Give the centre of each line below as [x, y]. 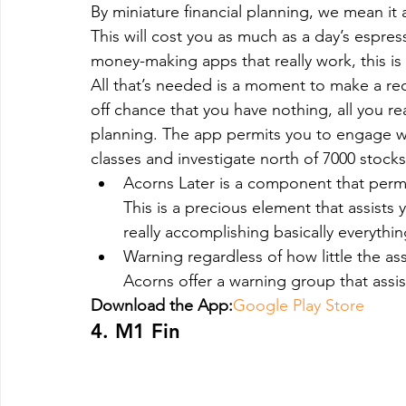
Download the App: [162, 305]
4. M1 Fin [135, 331]
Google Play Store [299, 305]
